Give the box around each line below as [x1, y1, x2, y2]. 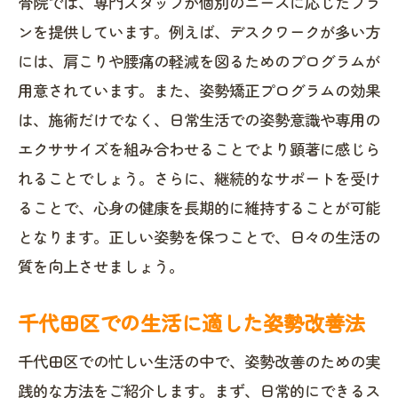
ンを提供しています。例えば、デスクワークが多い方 [18, 20, 380, 43]
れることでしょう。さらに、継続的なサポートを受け [18, 167, 380, 189]
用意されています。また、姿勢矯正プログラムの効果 [18, 79, 380, 101]
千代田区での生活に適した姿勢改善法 [18, 307, 365, 338]
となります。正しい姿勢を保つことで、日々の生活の [18, 226, 380, 248]
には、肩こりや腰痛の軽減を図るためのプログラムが [18, 50, 380, 72]
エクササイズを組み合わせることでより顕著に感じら [18, 138, 380, 160]
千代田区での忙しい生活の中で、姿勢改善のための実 [18, 350, 380, 372]
